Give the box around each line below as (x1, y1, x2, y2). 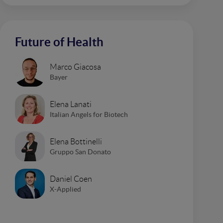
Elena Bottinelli (50, 137, 102, 146)
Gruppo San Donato (50, 147, 111, 156)
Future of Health (15, 35, 104, 49)
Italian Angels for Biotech (50, 110, 128, 118)
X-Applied (50, 185, 81, 193)
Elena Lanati (50, 100, 92, 109)
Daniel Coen (50, 174, 92, 183)
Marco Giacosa (50, 62, 101, 71)
